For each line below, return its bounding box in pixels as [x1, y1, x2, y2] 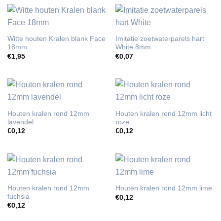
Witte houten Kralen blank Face [7, 35, 106, 43]
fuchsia [7, 192, 30, 200]
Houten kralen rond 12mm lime [115, 184, 212, 192]
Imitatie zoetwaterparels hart [115, 35, 204, 43]
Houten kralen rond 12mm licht [115, 110, 212, 117]
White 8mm [115, 43, 151, 51]
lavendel [7, 118, 34, 126]
